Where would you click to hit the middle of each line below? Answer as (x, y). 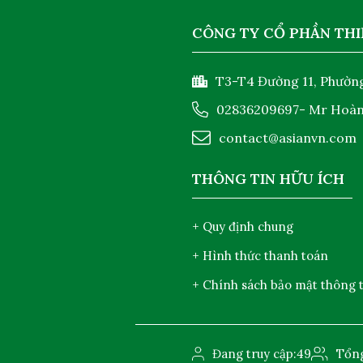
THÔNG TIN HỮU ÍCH (268, 179)
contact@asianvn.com (288, 138)
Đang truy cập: (255, 354)
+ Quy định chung (243, 226)
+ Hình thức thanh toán (260, 256)
